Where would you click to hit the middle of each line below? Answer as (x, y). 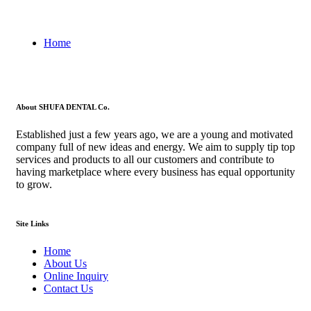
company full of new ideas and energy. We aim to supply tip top (155, 146)
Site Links (32, 223)
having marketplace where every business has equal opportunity (155, 171)
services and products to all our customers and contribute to (145, 159)
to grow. (34, 184)
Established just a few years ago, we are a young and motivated (154, 134)
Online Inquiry (76, 276)
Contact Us (68, 288)
